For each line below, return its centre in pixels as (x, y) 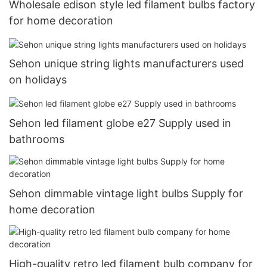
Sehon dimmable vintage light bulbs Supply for (126, 193)
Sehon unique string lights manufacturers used (126, 64)
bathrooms (37, 139)
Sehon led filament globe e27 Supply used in (120, 123)
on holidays (38, 80)
